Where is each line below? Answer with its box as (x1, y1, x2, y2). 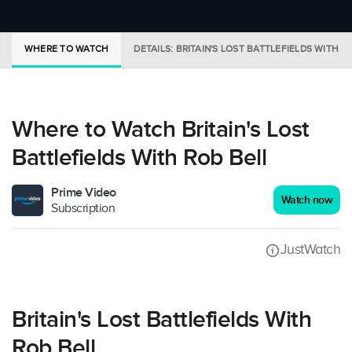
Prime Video (51, 185, 116, 200)
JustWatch (280, 241, 340, 257)
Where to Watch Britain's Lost (12, 115, 310, 144)
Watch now (280, 193, 332, 207)
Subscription (51, 201, 115, 215)
